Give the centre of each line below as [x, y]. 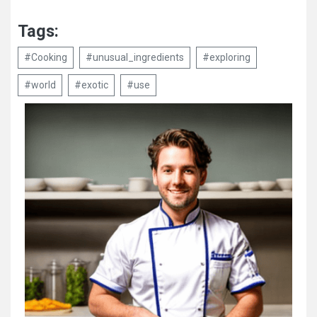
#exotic [91, 85]
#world [40, 85]
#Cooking [46, 57]
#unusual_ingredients [135, 57]
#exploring [226, 57]
